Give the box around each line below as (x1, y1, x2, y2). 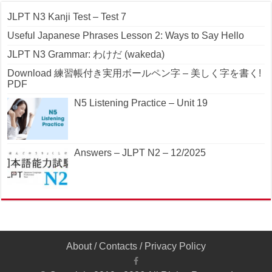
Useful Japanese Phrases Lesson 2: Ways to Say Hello (7, 30, 245, 41)
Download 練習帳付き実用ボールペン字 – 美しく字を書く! (7, 68, 262, 79)
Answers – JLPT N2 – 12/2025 (74, 147, 206, 158)
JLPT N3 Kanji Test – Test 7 (7, 12, 127, 22)
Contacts (99, 240, 137, 251)
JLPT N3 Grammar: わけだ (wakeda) (7, 49, 165, 60)
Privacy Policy (144, 240, 206, 251)
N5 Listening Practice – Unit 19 (74, 98, 208, 109)
